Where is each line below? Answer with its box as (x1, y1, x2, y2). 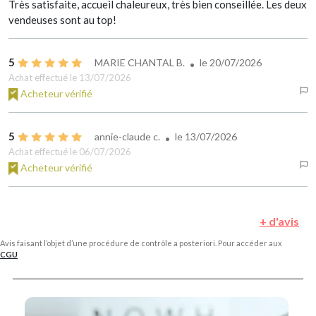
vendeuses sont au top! (8, 13, 116, 27)
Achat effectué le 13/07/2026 (8, 72, 131, 84)
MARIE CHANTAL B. (95, 56, 185, 69)
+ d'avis (260, 214, 299, 229)
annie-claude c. (95, 130, 160, 143)
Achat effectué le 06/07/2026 (8, 146, 131, 158)
